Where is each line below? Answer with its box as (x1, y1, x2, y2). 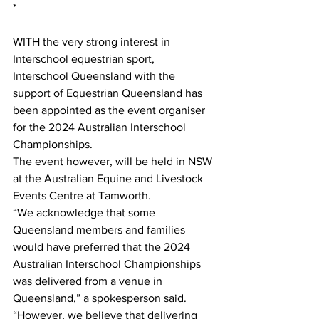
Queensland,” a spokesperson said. (13, 292, 189, 305)
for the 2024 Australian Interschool (13, 121, 189, 134)
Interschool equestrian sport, (13, 53, 157, 66)
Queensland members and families (13, 224, 188, 236)
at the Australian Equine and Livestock (13, 172, 206, 185)
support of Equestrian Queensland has (13, 87, 205, 100)
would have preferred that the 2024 (13, 241, 193, 253)
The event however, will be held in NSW (13, 155, 215, 168)
